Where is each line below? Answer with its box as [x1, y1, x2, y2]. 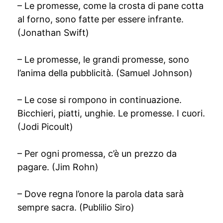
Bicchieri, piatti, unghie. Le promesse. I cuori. [17, 108, 205, 118]
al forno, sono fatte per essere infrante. [17, 14, 184, 24]
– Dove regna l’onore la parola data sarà [17, 189, 184, 199]
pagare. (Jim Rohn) [17, 162, 99, 172]
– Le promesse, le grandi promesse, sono [17, 54, 189, 65]
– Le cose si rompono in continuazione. [17, 95, 182, 105]
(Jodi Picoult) [17, 121, 73, 132]
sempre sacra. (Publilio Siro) [17, 202, 134, 213]
